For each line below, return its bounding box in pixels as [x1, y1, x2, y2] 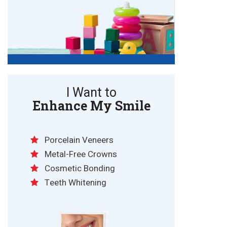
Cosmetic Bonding [45, 162, 115, 175]
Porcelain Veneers [45, 133, 113, 146]
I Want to [66, 83, 117, 102]
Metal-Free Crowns [45, 147, 117, 161]
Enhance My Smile [32, 97, 150, 114]
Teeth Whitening [45, 176, 106, 189]
